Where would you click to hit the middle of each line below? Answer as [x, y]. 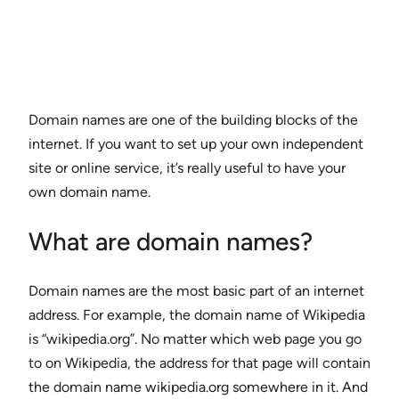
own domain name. [90, 192]
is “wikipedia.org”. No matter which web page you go [195, 338]
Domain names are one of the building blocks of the [193, 120]
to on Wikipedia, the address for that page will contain [199, 362]
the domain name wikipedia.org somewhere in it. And [198, 387]
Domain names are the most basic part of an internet [196, 290]
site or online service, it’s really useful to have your [187, 168]
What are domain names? [171, 241]
